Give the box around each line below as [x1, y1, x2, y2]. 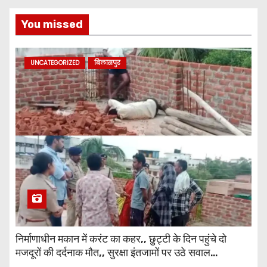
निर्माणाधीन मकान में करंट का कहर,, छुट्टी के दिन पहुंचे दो [15, 232, 226, 246]
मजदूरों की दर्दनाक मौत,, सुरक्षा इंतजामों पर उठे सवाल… [15, 246, 218, 259]
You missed [21, 17, 83, 31]
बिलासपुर [94, 58, 120, 67]
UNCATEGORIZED [30, 58, 79, 67]
